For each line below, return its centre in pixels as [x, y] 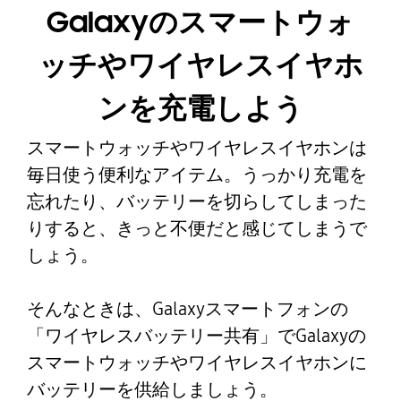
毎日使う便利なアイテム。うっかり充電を [196, 175]
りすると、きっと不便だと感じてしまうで [196, 229]
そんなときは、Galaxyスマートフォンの [187, 309]
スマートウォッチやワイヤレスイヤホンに [196, 363]
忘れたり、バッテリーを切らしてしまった [196, 202]
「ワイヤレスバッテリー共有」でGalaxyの [196, 336]
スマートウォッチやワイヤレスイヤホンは [196, 148]
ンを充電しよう [200, 109]
